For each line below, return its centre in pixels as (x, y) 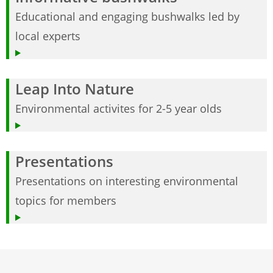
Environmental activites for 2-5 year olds (119, 109)
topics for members (66, 201)
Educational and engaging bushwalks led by (127, 17)
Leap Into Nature (75, 89)
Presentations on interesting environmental (127, 181)
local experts (48, 36)
